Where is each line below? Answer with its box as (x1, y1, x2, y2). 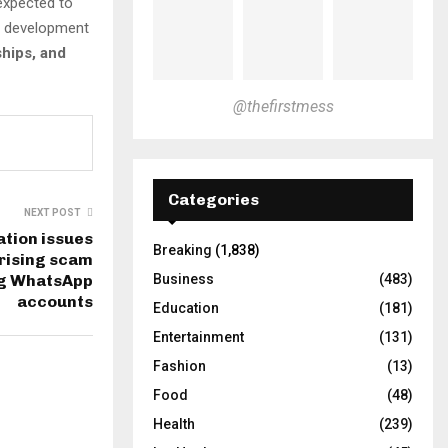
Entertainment (153, 328, 244, 345)
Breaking (153, 241, 212, 258)
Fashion (153, 357, 206, 374)
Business (153, 270, 214, 287)
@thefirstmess (232, 96, 334, 116)
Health (153, 415, 195, 432)
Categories (168, 189, 259, 209)
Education (153, 299, 219, 316)
